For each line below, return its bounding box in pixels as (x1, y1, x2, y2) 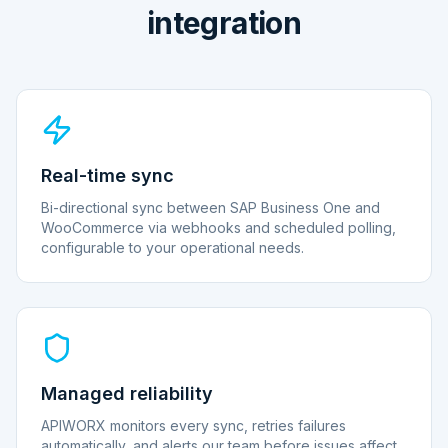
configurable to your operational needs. (41, 239, 304, 256)
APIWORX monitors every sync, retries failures (41, 417, 346, 434)
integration (146, 5, 302, 41)
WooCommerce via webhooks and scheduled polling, (41, 219, 396, 236)
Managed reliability (41, 383, 213, 404)
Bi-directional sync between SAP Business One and (41, 199, 380, 216)
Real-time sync (41, 165, 174, 186)
